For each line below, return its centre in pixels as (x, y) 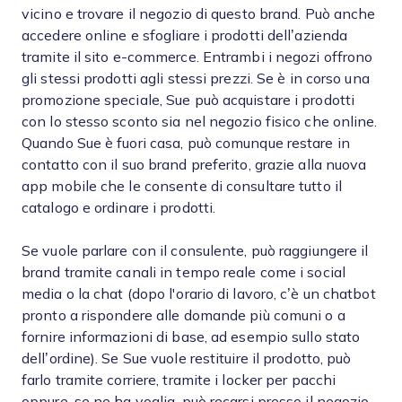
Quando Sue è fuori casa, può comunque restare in (186, 143)
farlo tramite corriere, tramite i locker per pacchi (179, 380)
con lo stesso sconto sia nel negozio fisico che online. (200, 122)
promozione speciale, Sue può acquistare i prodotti (188, 100)
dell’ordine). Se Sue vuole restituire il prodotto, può (187, 358)
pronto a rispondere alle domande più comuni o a (184, 315)
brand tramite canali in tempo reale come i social (184, 272)
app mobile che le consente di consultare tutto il (182, 186)
